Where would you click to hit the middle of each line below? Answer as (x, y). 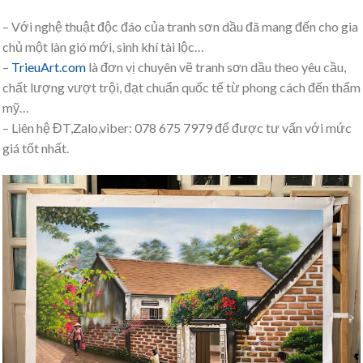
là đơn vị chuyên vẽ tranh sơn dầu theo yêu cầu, (216, 66)
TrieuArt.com (49, 66)
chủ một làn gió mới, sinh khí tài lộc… (103, 46)
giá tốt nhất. (36, 147)
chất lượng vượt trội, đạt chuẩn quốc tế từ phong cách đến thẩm (181, 87)
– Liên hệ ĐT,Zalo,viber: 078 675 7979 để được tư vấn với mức (177, 127)
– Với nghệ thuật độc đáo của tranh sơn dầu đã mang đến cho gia (180, 26)
